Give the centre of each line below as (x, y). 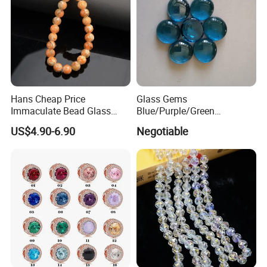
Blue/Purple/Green (175, 111)
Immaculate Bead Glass (61, 111)
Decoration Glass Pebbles (190, 123)
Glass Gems (162, 99)
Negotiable (162, 131)
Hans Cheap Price (48, 99)
